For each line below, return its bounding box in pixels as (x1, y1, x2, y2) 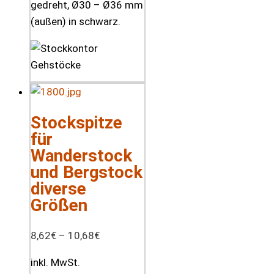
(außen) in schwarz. (31, 15, 120, 28)
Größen (31, 195, 87, 216)
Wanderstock (31, 146, 132, 166)
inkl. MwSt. (31, 256, 80, 269)
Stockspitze (31, 113, 122, 133)
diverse (31, 179, 86, 199)
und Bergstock (31, 162, 143, 183)
